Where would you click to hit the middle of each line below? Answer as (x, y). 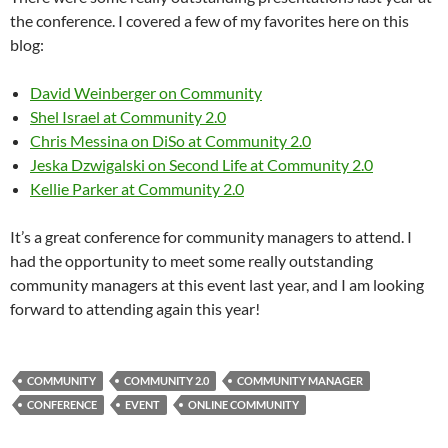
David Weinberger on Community (146, 92)
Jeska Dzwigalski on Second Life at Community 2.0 (201, 164)
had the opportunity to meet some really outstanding (191, 260)
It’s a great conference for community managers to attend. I (211, 236)
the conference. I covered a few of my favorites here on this (209, 20)
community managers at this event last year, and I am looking (217, 284)
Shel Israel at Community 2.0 (128, 116)
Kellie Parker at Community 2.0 (137, 188)
